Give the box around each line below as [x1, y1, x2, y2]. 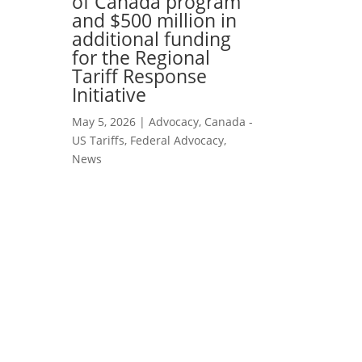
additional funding [72, 25, 232, 52]
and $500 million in [72, 6, 238, 33]
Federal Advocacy [130, 132, 225, 148]
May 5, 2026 [72, 113, 137, 129]
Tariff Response [72, 62, 208, 89]
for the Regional [72, 44, 211, 70]
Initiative [72, 81, 147, 107]
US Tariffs [72, 132, 125, 148]
